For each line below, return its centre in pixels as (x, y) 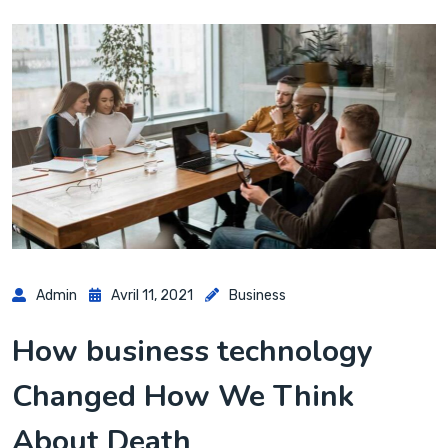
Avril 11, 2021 (152, 295)
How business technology (192, 351)
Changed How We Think (183, 396)
